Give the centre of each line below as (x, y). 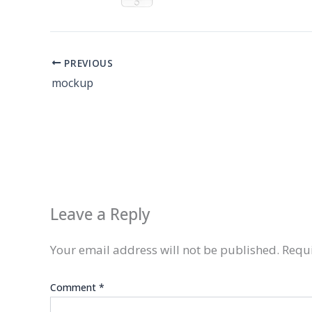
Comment (75, 288)
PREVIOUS (87, 63)
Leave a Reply (100, 214)
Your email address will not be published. (165, 249)
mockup (72, 83)
